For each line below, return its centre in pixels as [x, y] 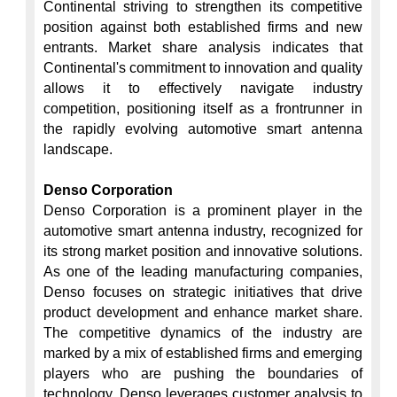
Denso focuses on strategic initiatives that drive [203, 292]
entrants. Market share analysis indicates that [203, 47]
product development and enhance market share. [203, 312]
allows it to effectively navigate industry [203, 88]
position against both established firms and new [203, 27]
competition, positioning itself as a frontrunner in [203, 109]
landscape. [78, 149]
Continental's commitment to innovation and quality [203, 68]
